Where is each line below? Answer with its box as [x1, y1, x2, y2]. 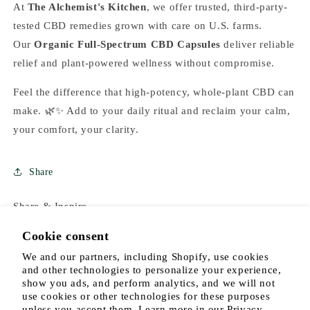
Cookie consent [22, 229, 109, 243]
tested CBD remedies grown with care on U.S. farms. [13, 20, 263, 32]
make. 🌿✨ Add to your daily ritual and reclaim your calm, [13, 105, 291, 117]
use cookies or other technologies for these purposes [22, 291, 271, 302]
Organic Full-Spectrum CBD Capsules [34, 39, 221, 51]
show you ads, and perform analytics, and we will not [22, 277, 275, 289]
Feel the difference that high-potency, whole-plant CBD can [13, 86, 295, 98]
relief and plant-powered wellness [13, 57, 176, 69]
